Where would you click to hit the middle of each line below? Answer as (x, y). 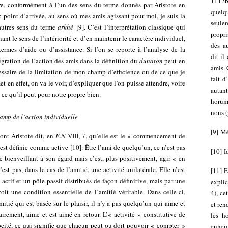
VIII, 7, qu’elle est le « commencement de (126, 136)
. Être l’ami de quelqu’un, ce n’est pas (134, 147)
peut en (174, 61)
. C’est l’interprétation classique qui (135, 27)
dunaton (151, 61)
